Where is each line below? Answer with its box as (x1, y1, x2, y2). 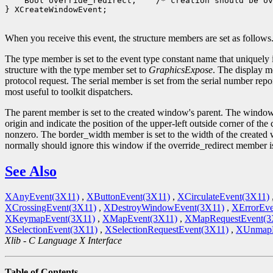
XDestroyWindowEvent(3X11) (104, 202, 224, 213)
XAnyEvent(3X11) (5, 191, 79, 202)
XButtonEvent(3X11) (87, 191, 170, 202)
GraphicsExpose (149, 64, 213, 75)
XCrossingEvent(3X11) (5, 202, 96, 213)
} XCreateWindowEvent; (5, 4, 107, 14)
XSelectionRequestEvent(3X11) (105, 224, 229, 235)
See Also (5, 163, 57, 179)
